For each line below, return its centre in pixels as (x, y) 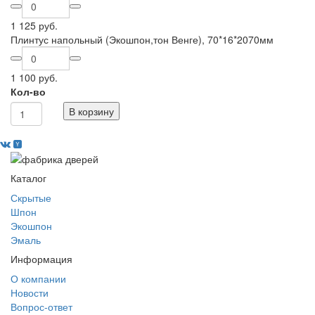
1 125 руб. (34, 25)
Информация (41, 259)
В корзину (91, 111)
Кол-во (28, 91)
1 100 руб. (34, 77)
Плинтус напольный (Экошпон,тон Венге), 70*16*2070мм (142, 39)
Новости (30, 293)
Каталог (28, 178)
